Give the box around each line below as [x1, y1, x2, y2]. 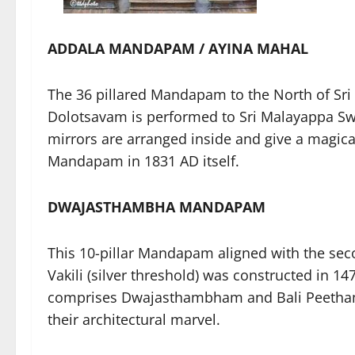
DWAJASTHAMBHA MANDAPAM [48, 197, 265, 216]
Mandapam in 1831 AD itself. [48, 151, 239, 170]
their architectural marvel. [48, 310, 220, 329]
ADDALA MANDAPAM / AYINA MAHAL [48, 39, 308, 58]
